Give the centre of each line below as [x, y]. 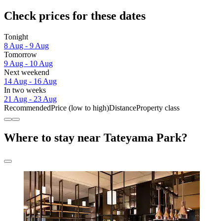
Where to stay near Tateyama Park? [96, 137]
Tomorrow [20, 55]
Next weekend [27, 73]
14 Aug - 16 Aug [30, 81]
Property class [158, 108]
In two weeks [25, 90]
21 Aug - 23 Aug [30, 99]
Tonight [16, 37]
